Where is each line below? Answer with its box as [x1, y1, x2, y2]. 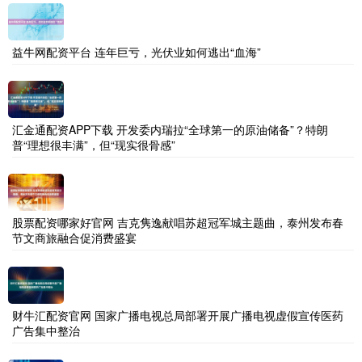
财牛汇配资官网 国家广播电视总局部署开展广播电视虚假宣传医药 [12, 306, 343, 323]
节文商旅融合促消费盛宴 [12, 229, 137, 246]
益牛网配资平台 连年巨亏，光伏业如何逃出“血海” [12, 43, 261, 60]
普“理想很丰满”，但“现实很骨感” [12, 136, 175, 153]
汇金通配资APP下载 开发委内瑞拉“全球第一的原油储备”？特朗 [12, 120, 328, 137]
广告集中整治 [12, 322, 80, 339]
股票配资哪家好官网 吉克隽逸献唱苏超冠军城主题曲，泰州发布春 [12, 213, 343, 230]
